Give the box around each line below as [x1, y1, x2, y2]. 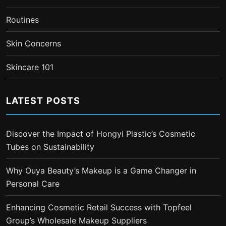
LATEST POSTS [6, 95, 80, 106]
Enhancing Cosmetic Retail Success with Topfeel [6, 202, 192, 212]
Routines [6, 14, 39, 25]
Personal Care [6, 178, 60, 189]
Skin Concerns [6, 38, 61, 48]
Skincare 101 [6, 62, 53, 72]
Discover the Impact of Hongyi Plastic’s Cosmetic [6, 128, 195, 139]
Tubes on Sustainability [6, 141, 94, 152]
